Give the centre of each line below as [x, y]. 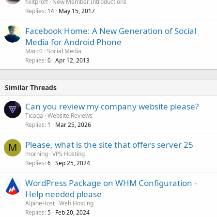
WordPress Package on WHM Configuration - [111, 183]
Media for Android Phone [73, 42]
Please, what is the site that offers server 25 [109, 144]
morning [37, 154]
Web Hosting [76, 203]
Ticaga [34, 115]
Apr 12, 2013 [72, 60]
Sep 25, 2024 [73, 163]
